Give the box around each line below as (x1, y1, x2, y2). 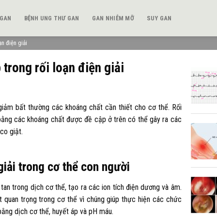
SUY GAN (146, 14, 172, 22)
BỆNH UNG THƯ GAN (24, 14, 79, 22)
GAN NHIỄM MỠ (92, 14, 134, 22)
